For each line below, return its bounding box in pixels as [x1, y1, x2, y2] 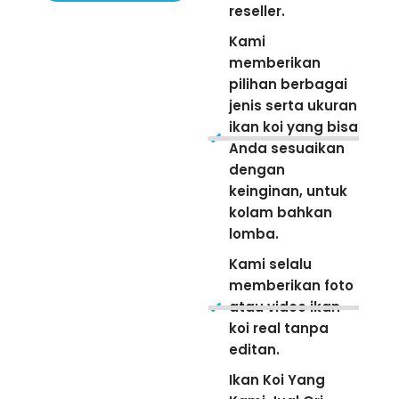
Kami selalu [228, 255, 312, 274]
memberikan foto [228, 276, 354, 296]
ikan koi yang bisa [228, 118, 358, 137]
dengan [228, 160, 285, 180]
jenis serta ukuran [228, 96, 357, 116]
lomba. [228, 224, 279, 244]
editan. [228, 340, 280, 360]
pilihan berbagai [228, 75, 347, 94]
